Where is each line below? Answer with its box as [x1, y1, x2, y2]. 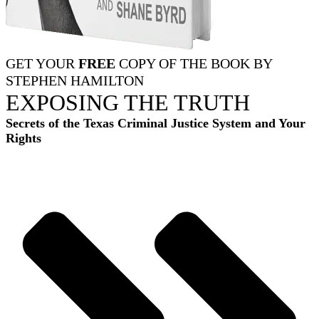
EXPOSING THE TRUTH [6, 90, 250, 115]
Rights [6, 131, 41, 145]
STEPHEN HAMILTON [6, 73, 144, 88]
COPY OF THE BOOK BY [115, 56, 272, 71]
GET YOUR [6, 56, 78, 71]
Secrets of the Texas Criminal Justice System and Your [6, 116, 305, 130]
